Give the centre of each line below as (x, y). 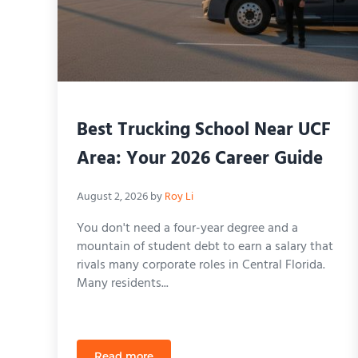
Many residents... (123, 283)
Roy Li (179, 197)
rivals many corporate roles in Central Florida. (201, 265)
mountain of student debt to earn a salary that (205, 247)
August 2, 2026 (112, 197)
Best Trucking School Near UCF (204, 130)
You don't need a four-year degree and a (187, 228)
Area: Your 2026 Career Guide (200, 159)
